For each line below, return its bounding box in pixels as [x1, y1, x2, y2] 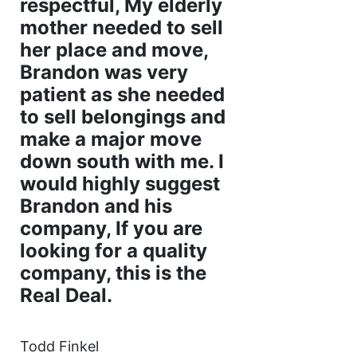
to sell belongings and [19, 105, 226, 129]
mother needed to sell [19, 16, 223, 40]
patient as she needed [19, 83, 225, 107]
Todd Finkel [19, 338, 99, 355]
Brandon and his [19, 194, 172, 218]
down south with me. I [19, 150, 224, 174]
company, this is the [19, 261, 206, 285]
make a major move [19, 127, 202, 151]
